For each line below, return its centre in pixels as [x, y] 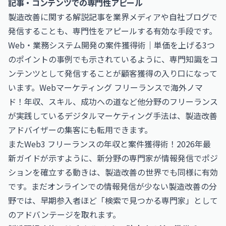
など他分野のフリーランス [169, 101]
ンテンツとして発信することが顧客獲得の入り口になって [113, 73]
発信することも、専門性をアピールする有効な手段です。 [112, 31]
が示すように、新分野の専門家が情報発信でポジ [129, 158]
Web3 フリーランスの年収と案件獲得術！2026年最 [118, 144]
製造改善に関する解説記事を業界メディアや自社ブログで [113, 17]
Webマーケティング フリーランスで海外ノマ [121, 87]
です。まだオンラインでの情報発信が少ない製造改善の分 [112, 186]
